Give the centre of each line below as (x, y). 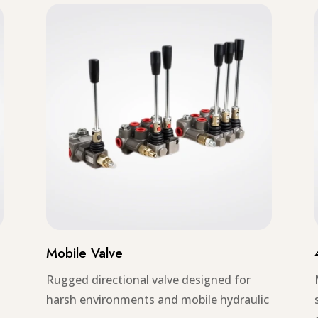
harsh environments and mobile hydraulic (157, 299)
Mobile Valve (84, 253)
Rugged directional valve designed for (148, 279)
